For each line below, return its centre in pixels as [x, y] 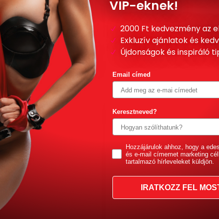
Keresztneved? [134, 112]
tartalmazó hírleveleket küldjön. [170, 162]
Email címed [131, 75]
